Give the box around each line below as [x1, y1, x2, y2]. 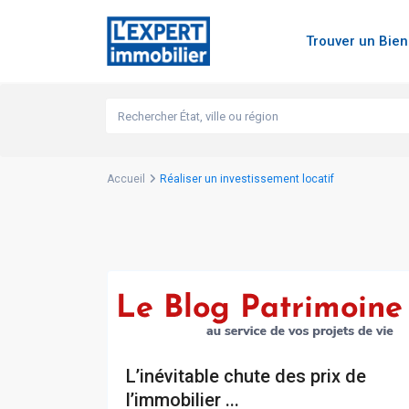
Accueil [107, 173, 145, 186]
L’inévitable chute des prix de [126, 365, 366, 388]
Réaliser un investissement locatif [160, 173, 334, 186]
